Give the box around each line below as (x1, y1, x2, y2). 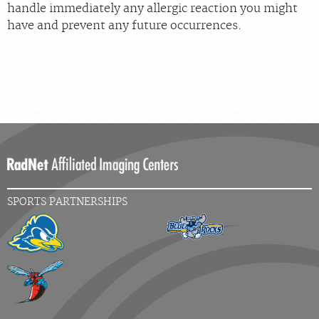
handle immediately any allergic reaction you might (7, 1, 298, 16)
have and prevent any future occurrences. (7, 19, 242, 33)
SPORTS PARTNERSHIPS (7, 195, 127, 208)
